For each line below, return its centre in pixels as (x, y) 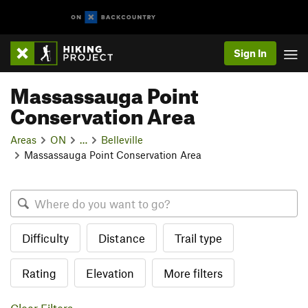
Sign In (250, 53)
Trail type (198, 238)
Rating (39, 273)
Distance (122, 238)
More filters (193, 273)
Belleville (122, 139)
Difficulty (45, 238)
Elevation (110, 273)
